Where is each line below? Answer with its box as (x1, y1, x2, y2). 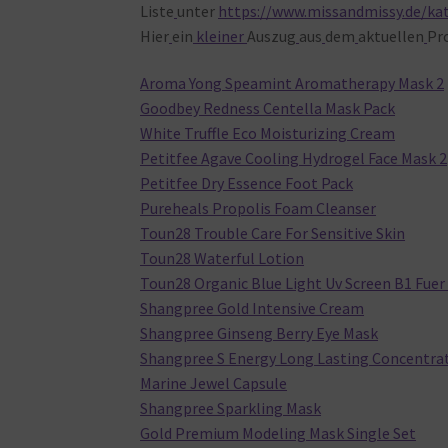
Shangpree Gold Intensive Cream (140, 298, 365, 319)
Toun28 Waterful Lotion (140, 248, 305, 269)
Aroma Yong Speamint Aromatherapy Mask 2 (140, 73, 445, 94)
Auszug (247, 25, 297, 46)
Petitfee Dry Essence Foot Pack (140, 173, 354, 194)
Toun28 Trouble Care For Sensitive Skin (140, 223, 406, 244)
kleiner (196, 25, 245, 46)
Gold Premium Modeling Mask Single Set (140, 423, 417, 444)
